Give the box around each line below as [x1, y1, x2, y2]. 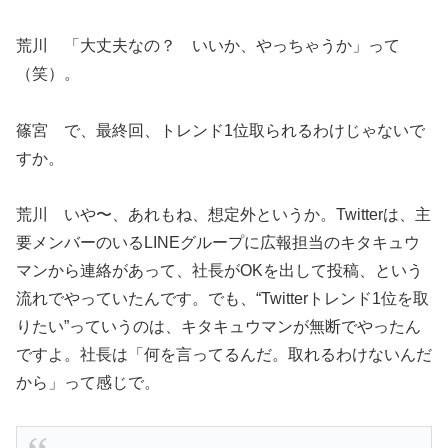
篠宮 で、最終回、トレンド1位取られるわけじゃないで [16, 121, 425, 139]
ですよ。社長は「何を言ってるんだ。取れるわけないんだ [16, 346, 432, 364]
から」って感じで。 [16, 374, 160, 392]
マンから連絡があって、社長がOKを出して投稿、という [16, 262, 423, 280]
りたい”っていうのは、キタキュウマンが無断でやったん [16, 318, 421, 336]
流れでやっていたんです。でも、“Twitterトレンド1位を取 [16, 290, 429, 308]
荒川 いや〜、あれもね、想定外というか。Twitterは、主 [16, 206, 431, 224]
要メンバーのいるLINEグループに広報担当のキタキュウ [16, 234, 420, 252]
